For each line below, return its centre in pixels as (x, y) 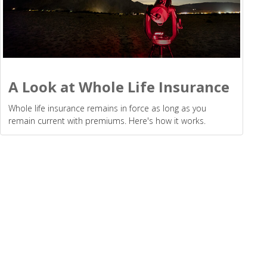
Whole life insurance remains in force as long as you (107, 108)
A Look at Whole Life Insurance (119, 87)
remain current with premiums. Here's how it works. (107, 121)
